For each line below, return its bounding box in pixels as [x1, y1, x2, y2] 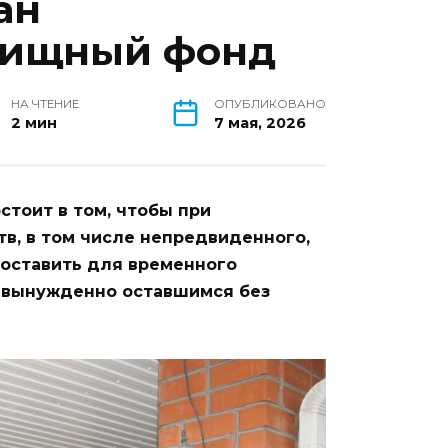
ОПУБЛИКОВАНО [214, 97, 326, 112]
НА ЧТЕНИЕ [10, 97, 79, 112]
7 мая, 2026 [214, 114, 306, 133]
